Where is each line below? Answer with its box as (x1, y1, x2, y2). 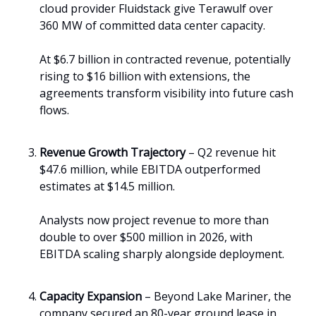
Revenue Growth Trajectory (39, 144, 186, 160)
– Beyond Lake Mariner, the (142, 288, 291, 304)
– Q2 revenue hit (186, 144, 276, 160)
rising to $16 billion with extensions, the (39, 68, 250, 84)
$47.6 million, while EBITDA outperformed (39, 161, 260, 177)
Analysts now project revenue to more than (39, 212, 269, 228)
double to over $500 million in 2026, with (39, 229, 253, 245)
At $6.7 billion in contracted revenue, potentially (39, 51, 291, 67)
